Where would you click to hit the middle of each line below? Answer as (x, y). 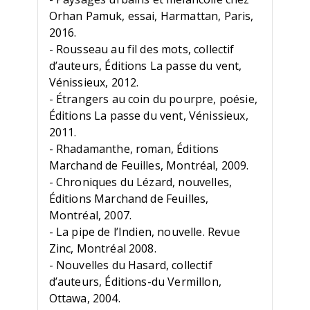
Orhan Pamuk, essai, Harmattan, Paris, (151, 16)
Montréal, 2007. (90, 216)
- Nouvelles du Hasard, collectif (130, 265)
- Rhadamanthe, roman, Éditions (134, 149)
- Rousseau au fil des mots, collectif (142, 49)
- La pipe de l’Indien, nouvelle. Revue (144, 232)
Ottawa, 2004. (84, 299)
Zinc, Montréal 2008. (102, 249)
